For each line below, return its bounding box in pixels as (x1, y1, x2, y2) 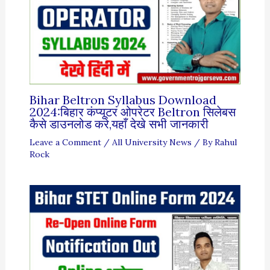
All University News (111, 137, 192, 148)
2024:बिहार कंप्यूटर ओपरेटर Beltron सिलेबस (29, 104, 236, 120)
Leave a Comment (29, 137, 101, 148)
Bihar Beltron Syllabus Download (29, 92, 216, 108)
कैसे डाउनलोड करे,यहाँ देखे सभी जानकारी (29, 116, 209, 132)
